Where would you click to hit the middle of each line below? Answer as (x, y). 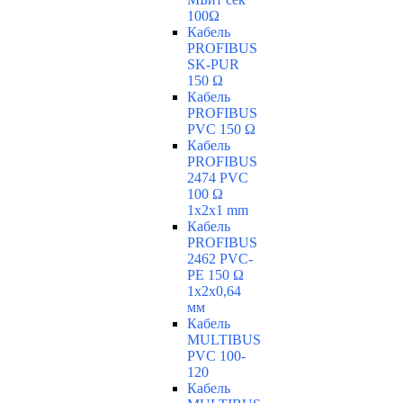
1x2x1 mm (218, 210)
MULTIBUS (224, 340)
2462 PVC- (220, 259)
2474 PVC (218, 178)
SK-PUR (213, 65)
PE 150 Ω (215, 275)
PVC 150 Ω (221, 130)
